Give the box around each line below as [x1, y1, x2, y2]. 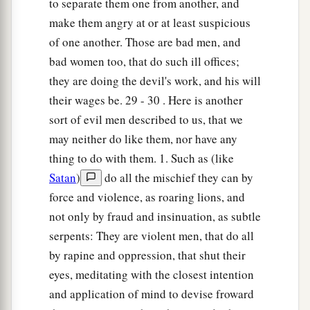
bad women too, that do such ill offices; [49, 53, 239, 70]
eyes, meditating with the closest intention [49, 266, 254, 283]
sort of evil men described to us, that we [49, 111, 243, 128]
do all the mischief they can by [102, 170, 253, 186]
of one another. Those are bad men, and [49, 34, 241, 51]
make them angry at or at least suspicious [49, 15, 250, 31]
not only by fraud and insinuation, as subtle [49, 208, 261, 225]
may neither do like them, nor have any [49, 131, 237, 147]
